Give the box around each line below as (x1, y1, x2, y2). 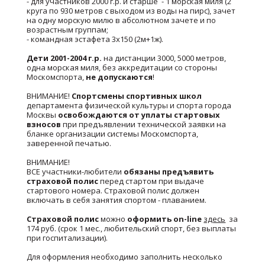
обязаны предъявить (124, 166, 214, 177)
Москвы (27, 109, 59, 120)
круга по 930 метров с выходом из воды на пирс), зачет (27, 5, 236, 16)
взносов (27, 119, 62, 130)
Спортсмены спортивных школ (72, 91, 202, 101)
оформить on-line (127, 214, 202, 224)
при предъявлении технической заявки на (61, 119, 227, 130)
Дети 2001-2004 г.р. (27, 53, 102, 63)
